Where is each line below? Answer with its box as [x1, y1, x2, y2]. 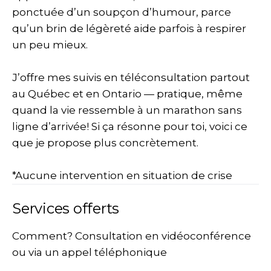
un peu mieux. [12, 39, 88, 51]
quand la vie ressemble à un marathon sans [12, 104, 242, 116]
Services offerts [12, 200, 120, 217]
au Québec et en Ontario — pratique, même [12, 88, 243, 100]
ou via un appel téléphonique [12, 246, 167, 258]
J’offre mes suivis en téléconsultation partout [12, 71, 250, 83]
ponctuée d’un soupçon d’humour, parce [12, 6, 231, 18]
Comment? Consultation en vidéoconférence [12, 230, 251, 242]
